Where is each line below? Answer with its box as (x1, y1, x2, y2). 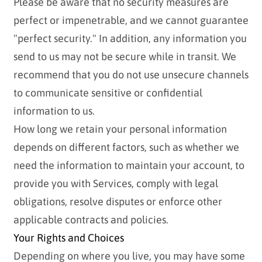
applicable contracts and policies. (13, 213, 168, 226)
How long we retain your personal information (13, 123, 227, 136)
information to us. (13, 105, 95, 118)
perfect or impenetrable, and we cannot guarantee (13, 14, 249, 27)
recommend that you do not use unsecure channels (13, 68, 249, 81)
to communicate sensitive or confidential (13, 87, 202, 99)
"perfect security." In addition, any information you (13, 32, 247, 45)
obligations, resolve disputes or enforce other (13, 195, 222, 208)
